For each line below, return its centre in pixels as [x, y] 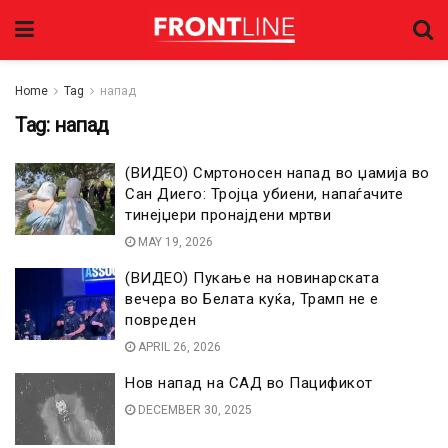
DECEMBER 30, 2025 [193, 410]
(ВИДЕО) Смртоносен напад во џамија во [277, 173]
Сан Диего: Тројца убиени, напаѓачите [264, 194]
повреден [160, 320]
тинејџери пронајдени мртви [228, 215]
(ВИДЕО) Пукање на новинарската [252, 278]
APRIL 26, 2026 [178, 347]
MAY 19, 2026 [174, 242]
